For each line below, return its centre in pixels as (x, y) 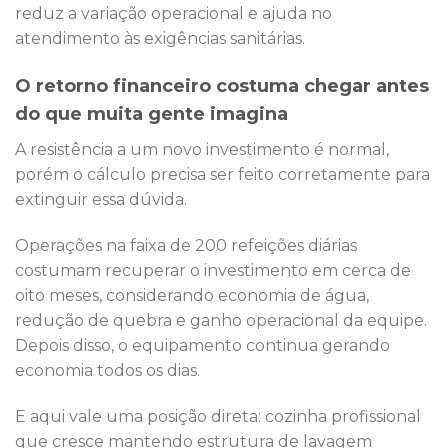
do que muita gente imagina (151, 114)
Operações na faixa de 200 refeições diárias (186, 246)
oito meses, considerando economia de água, (192, 296)
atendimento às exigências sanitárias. (160, 39)
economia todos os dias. (107, 371)
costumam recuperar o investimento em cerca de (213, 271)
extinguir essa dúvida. (101, 200)
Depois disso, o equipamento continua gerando (202, 346)
